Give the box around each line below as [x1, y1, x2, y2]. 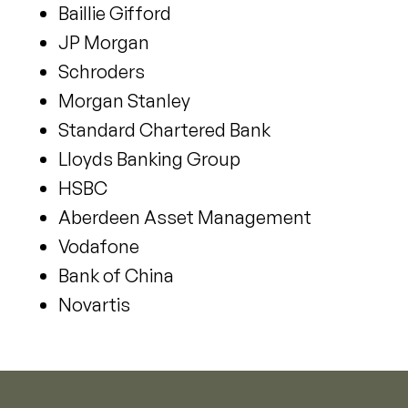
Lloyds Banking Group [58, 147, 240, 170]
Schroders [58, 59, 145, 83]
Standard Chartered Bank [58, 117, 270, 141]
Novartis [58, 292, 130, 316]
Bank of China [58, 263, 174, 287]
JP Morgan [58, 30, 149, 54]
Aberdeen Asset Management [58, 205, 311, 229]
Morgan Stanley [58, 88, 190, 112]
